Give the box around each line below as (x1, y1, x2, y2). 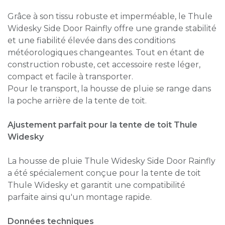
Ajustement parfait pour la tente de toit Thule (8, 120, 197, 130)
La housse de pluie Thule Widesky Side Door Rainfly (8, 156, 215, 166)
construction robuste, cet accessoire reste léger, (8, 59, 200, 69)
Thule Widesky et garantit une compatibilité (8, 180, 185, 190)
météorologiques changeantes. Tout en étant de (8, 47, 204, 57)
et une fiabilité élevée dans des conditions (8, 35, 175, 45)
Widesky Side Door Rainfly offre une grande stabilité (8, 23, 216, 33)
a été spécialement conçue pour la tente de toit (8, 168, 201, 178)
